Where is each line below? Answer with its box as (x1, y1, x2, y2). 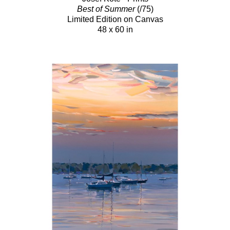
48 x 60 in (97, 25, 133, 34)
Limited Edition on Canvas (67, 14, 163, 24)
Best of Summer (76, 4, 135, 13)
